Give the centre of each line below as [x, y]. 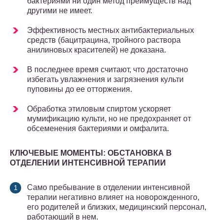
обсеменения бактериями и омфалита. [98, 129]
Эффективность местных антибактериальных [110, 30]
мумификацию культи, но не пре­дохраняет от [109, 119]
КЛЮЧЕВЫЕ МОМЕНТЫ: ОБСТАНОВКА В [91, 153]
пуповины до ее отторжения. [80, 89]
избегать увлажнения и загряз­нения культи [105, 80]
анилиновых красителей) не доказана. [96, 50]
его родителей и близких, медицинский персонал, [117, 207]
